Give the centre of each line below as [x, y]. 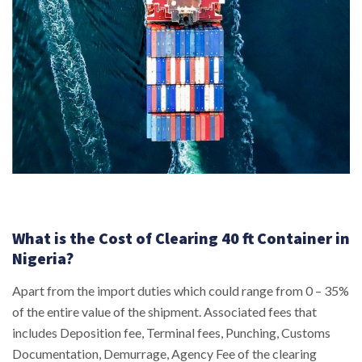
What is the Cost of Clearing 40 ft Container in [181, 238]
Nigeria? [43, 258]
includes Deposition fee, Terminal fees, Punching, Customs [171, 332]
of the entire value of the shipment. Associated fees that [164, 311]
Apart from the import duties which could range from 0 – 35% [181, 290]
